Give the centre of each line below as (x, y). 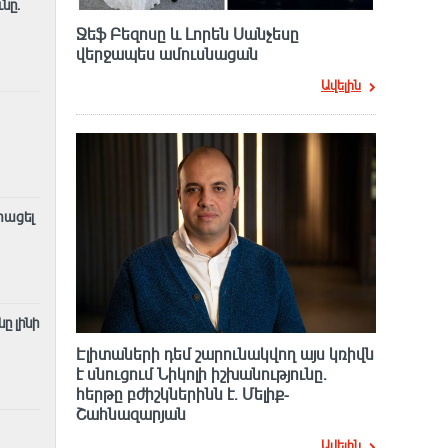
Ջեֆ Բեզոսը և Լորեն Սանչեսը (187, 34)
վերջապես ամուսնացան (167, 54)
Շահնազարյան (131, 414)
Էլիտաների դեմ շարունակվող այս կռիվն (225, 354)
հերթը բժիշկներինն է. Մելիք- (182, 394)
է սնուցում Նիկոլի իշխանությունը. (201, 374)
